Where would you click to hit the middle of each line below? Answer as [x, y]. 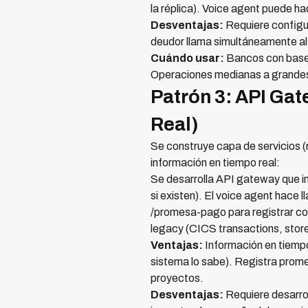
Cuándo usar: [187, 58]
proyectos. [177, 278]
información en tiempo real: [215, 162]
